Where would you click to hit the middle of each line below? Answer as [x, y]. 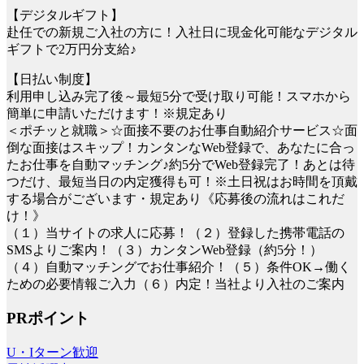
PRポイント [48, 318]
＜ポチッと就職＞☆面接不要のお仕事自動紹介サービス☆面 [182, 130]
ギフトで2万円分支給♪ [71, 49]
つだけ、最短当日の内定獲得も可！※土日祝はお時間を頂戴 [182, 181]
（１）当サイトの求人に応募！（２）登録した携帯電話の [175, 232]
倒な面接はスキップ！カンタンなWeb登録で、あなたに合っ [181, 147]
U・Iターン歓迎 [52, 353]
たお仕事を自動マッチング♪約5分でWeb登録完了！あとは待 [181, 164]
